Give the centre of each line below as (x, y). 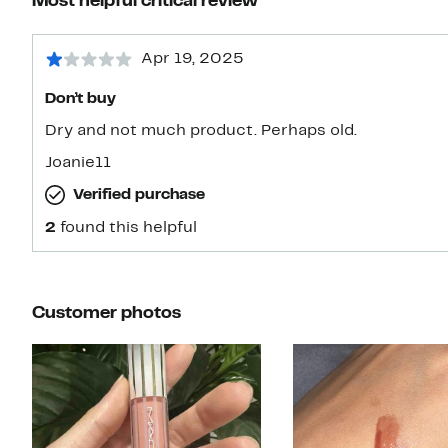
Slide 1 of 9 (73, 350)
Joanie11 (78, 162)
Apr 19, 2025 (192, 58)
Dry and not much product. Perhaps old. (201, 130)
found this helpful (128, 227)
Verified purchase (139, 194)
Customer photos (106, 313)
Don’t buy (80, 98)
